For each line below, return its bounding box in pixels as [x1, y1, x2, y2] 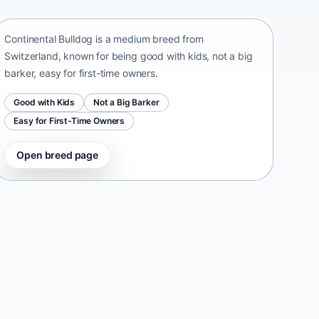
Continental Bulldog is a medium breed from [4, 32, 204, 45]
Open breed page [16, 148, 98, 161]
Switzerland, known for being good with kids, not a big [4, 49, 253, 62]
